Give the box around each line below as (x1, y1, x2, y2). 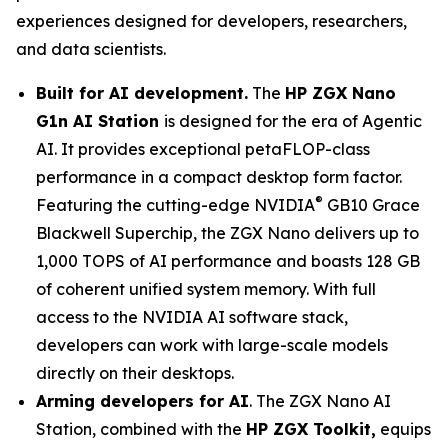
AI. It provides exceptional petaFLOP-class (36, 139, 370, 159)
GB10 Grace (323, 195, 420, 215)
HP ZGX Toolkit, (246, 419, 376, 439)
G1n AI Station (36, 111, 164, 131)
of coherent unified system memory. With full (36, 279, 376, 299)
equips (376, 419, 431, 439)
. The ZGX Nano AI (249, 391, 391, 411)
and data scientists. (16, 39, 166, 59)
